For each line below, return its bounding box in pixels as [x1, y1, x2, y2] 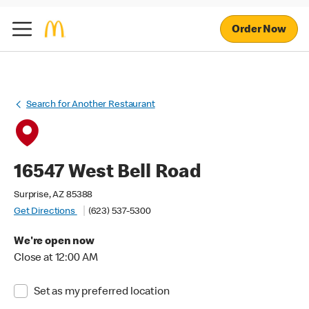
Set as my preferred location [33, 287, 170, 298]
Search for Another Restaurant [26, 100, 155, 110]
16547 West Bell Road [14, 163, 201, 183]
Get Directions [14, 207, 77, 217]
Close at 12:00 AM [14, 253, 98, 264]
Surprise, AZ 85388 [14, 190, 93, 200]
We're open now [14, 237, 94, 248]
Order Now [232, 24, 286, 36]
